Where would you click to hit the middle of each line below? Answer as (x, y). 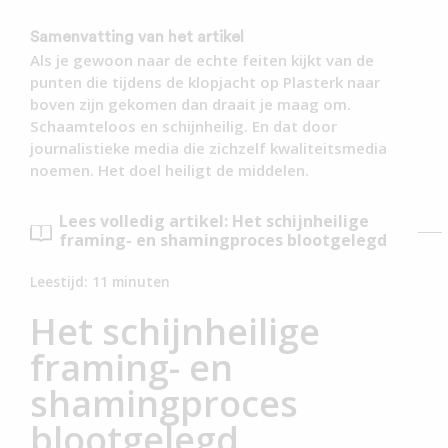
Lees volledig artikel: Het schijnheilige (214, 220)
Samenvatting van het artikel (137, 37)
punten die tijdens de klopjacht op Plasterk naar (205, 82)
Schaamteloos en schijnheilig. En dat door (183, 126)
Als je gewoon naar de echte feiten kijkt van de (202, 60)
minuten (141, 281)
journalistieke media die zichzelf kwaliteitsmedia (208, 148)
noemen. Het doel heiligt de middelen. (169, 170)
